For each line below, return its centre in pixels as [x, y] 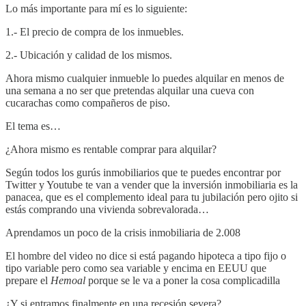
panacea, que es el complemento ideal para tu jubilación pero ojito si [152, 197]
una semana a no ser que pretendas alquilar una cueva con [130, 91]
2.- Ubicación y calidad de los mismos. [89, 55]
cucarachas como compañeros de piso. [88, 103]
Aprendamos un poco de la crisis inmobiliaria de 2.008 [123, 233]
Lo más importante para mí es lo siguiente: [96, 9]
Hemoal [69, 281]
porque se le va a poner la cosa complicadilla [184, 281]
